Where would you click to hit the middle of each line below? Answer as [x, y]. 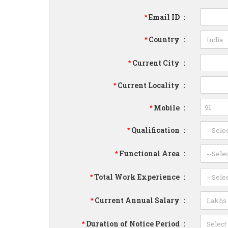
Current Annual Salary [137, 200]
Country [164, 39]
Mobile [167, 108]
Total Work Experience [137, 177]
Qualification [156, 130]
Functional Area [150, 153]
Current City [156, 63]
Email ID [164, 17]
